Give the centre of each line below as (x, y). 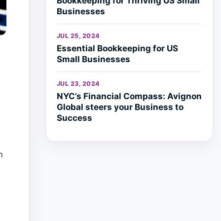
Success (74, 118)
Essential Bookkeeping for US (117, 48)
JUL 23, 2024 (78, 84)
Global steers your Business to (120, 107)
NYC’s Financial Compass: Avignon (129, 96)
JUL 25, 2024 (78, 36)
